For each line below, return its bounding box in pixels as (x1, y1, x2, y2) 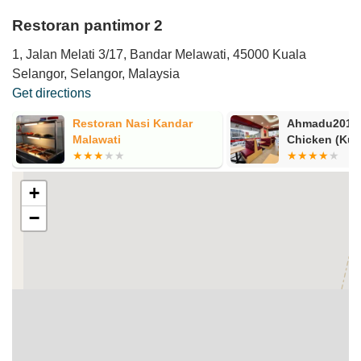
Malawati (73, 132, 122, 146)
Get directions (12, 85, 91, 100)
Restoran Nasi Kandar (73, 116, 193, 130)
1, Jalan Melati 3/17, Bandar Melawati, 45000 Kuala (12, 47, 306, 61)
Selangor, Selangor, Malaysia (12, 66, 180, 81)
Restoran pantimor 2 (12, 16, 163, 34)
